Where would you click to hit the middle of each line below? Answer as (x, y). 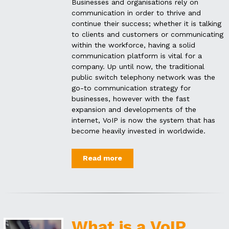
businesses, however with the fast (131, 98)
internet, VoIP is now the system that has (144, 120)
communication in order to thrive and (136, 13)
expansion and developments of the (134, 109)
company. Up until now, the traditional (138, 66)
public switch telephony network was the (144, 77)
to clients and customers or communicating (148, 34)
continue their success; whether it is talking (147, 23)
